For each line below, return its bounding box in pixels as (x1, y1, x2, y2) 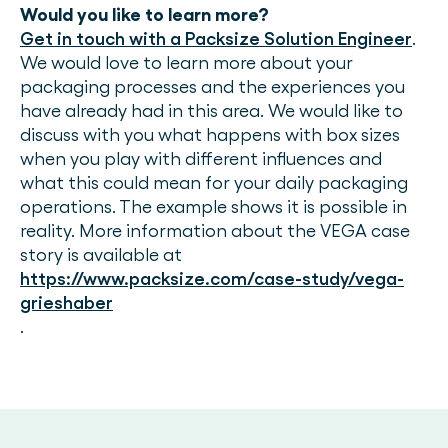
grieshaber (20, 292, 113, 313)
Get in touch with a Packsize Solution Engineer (20, 28, 412, 49)
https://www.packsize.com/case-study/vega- (20, 268, 404, 289)
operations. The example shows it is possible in (20, 196, 407, 217)
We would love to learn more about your (20, 52, 353, 73)
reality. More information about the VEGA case (20, 220, 410, 241)
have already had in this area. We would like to (20, 100, 403, 121)
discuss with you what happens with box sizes (20, 124, 400, 145)
